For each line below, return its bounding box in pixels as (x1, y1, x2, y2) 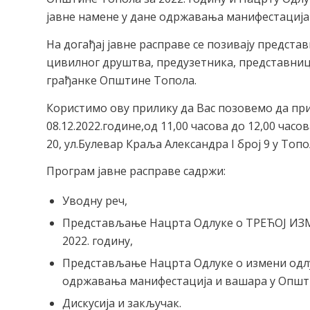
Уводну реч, (62, 192, 127, 208)
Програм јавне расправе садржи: (46, 163, 226, 179)
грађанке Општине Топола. (46, 72, 197, 88)
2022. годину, (62, 232, 133, 248)
